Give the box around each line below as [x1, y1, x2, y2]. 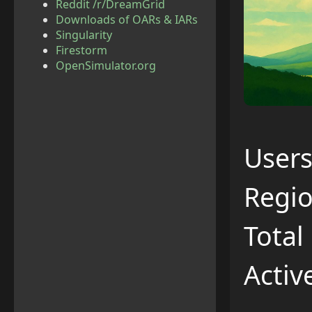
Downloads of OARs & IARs [56, 12, 198, 27]
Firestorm [56, 42, 107, 58]
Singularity [56, 27, 112, 42]
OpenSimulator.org [56, 58, 156, 73]
